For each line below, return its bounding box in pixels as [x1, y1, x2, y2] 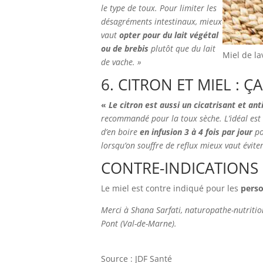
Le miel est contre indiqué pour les [101, 183, 238, 194]
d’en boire [101, 126, 140, 137]
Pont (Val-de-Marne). [101, 218, 179, 229]
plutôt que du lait [151, 43, 215, 54]
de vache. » [101, 56, 141, 68]
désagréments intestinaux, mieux [101, 16, 222, 27]
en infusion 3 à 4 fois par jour [140, 126, 255, 137]
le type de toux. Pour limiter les [101, 2, 217, 14]
